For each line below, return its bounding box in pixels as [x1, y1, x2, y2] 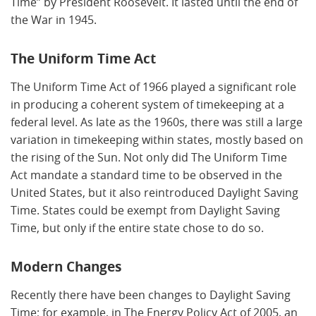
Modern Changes [11, 257, 121, 276]
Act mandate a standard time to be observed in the [11, 166, 282, 183]
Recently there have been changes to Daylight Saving [11, 286, 291, 303]
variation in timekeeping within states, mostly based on [11, 131, 303, 147]
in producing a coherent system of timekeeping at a [11, 96, 284, 112]
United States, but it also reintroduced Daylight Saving [11, 184, 298, 200]
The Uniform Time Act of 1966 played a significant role [11, 78, 296, 95]
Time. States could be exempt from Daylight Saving [11, 202, 280, 218]
